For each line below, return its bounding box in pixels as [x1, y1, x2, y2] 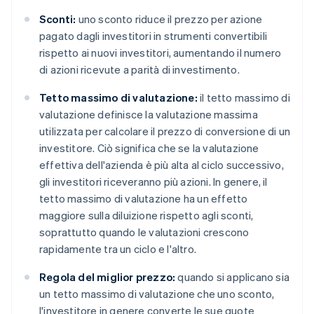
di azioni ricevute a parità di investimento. [39, 62, 240, 77]
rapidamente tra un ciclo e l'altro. [39, 242, 196, 257]
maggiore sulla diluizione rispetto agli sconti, [39, 208, 254, 223]
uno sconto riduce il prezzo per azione [76, 12, 263, 27]
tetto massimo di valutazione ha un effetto [39, 191, 248, 206]
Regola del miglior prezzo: [39, 270, 176, 285]
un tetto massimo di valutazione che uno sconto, [39, 287, 275, 301]
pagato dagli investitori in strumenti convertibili [39, 29, 268, 43]
